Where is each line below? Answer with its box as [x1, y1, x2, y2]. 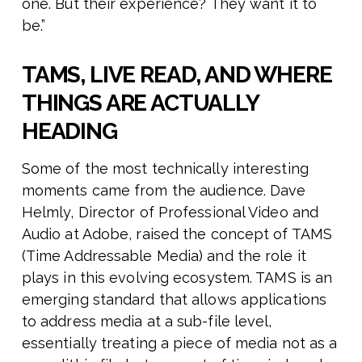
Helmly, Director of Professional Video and [21, 204, 319, 221]
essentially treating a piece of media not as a [21, 335, 338, 352]
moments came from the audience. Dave [21, 182, 306, 200]
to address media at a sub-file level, [21, 313, 272, 330]
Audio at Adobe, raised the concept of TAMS [21, 225, 333, 243]
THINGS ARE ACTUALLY [21, 90, 259, 117]
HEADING [21, 118, 117, 145]
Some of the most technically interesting [21, 160, 309, 178]
